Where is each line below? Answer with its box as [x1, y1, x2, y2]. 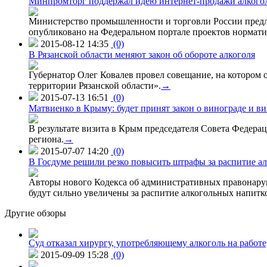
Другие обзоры [5, 207, 66, 218]
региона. [29, 133, 64, 144]
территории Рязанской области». [29, 80, 161, 91]
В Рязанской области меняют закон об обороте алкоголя [29, 49, 255, 60]
